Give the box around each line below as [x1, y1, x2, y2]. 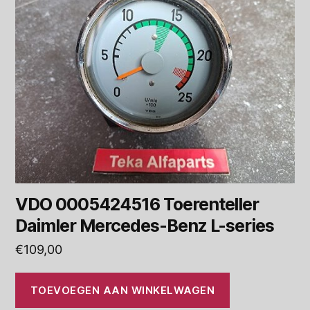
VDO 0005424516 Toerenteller [15, 194, 259, 215]
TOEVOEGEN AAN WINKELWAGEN [30, 283, 215, 297]
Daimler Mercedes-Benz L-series [15, 215, 275, 237]
